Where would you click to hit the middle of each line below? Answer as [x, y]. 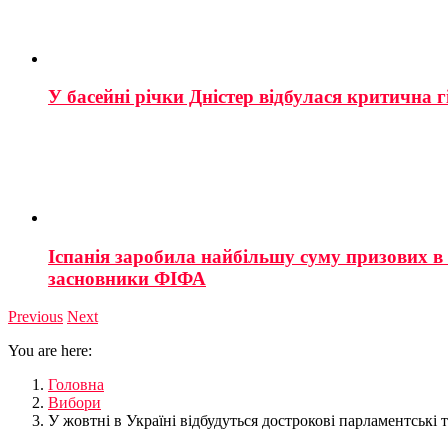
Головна [76, 385]
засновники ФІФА [127, 278]
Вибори [74, 403]
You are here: [50, 351]
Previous [35, 317]
